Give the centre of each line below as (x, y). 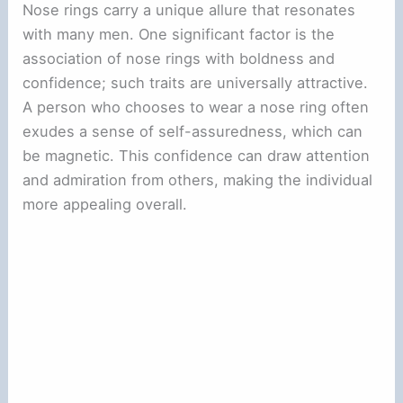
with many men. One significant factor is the (179, 34)
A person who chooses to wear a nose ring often (196, 107)
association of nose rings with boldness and (179, 58)
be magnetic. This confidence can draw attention (197, 155)
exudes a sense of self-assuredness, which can (193, 131)
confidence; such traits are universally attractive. (196, 82)
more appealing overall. (105, 204)
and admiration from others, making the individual (198, 179)
